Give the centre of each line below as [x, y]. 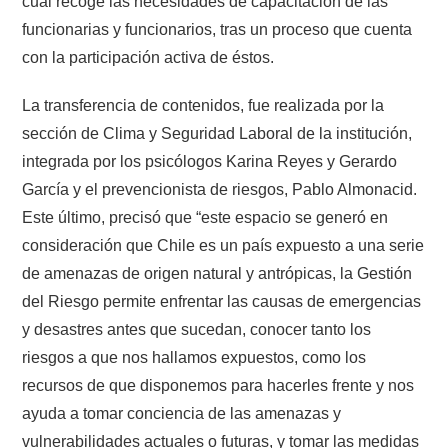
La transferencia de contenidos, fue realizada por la [203, 105]
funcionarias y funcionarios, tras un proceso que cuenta [217, 29]
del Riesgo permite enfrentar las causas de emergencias [222, 301]
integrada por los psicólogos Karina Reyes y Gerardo [210, 161]
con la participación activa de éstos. [148, 57]
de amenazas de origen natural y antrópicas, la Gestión [217, 273]
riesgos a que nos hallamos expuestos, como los [194, 357]
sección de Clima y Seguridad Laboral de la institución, [217, 133]
